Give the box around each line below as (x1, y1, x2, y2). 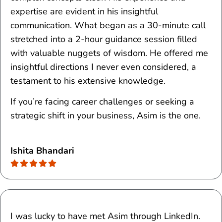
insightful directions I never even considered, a (10, 61, 196, 73)
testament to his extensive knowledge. (10, 75, 166, 87)
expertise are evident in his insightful (10, 5, 158, 18)
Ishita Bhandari (10, 144, 74, 157)
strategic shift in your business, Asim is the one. (10, 110, 201, 122)
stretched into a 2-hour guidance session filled (10, 33, 197, 46)
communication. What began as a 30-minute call (10, 19, 206, 32)
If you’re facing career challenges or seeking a (10, 96, 194, 108)
